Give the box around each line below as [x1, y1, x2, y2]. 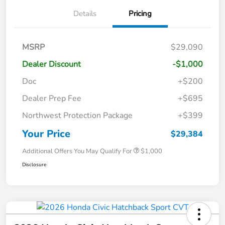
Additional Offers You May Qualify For [22, 146, 132, 156]
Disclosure [22, 161, 46, 168]
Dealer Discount [22, 58, 81, 70]
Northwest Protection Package [22, 109, 133, 121]
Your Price [22, 127, 70, 141]
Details [73, 8, 96, 19]
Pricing [129, 8, 152, 19]
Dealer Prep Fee [22, 92, 81, 104]
